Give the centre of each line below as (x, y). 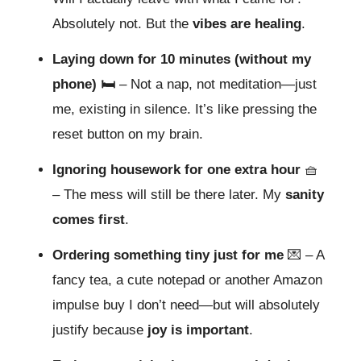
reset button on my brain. (128, 134)
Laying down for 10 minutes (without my (182, 59)
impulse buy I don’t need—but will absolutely (186, 305)
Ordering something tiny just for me (170, 255)
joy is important (198, 330)
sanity (305, 194)
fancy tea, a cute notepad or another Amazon (187, 280)
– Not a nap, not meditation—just (216, 84)
